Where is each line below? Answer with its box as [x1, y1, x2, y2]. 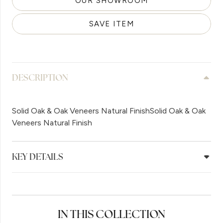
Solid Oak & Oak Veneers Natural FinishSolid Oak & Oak [12, 106, 206, 115]
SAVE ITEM [89, 19, 134, 28]
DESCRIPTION [12, 72, 68, 84]
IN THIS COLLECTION [58, 207, 165, 222]
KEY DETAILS [12, 151, 63, 163]
